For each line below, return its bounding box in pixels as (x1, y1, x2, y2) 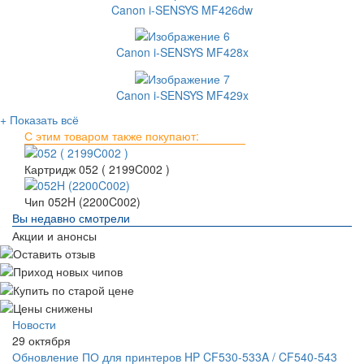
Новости (12, 316, 56, 333)
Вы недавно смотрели (12, 209, 130, 226)
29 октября (12, 332, 71, 349)
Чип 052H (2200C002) (24, 193, 141, 210)
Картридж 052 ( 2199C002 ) (24, 160, 170, 177)
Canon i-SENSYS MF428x (115, 44, 249, 61)
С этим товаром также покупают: (24, 127, 199, 144)
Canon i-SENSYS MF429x (115, 86, 249, 103)
